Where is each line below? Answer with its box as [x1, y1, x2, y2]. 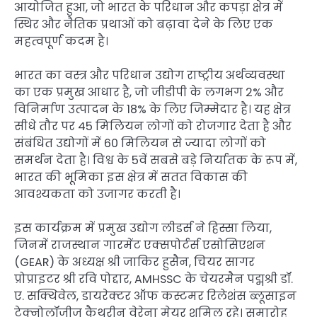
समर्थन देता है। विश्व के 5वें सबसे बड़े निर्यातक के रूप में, [14, 152, 297, 169]
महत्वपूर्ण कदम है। [14, 33, 108, 50]
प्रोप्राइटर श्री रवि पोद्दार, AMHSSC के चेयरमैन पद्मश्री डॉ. [14, 271, 293, 288]
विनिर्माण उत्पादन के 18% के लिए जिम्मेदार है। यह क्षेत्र [14, 101, 291, 118]
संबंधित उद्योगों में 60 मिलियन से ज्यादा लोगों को [14, 135, 266, 152]
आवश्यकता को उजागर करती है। [14, 186, 180, 203]
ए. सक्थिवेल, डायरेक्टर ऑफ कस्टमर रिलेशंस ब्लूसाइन [14, 288, 296, 305]
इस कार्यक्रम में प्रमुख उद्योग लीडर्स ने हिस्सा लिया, [14, 220, 272, 237]
